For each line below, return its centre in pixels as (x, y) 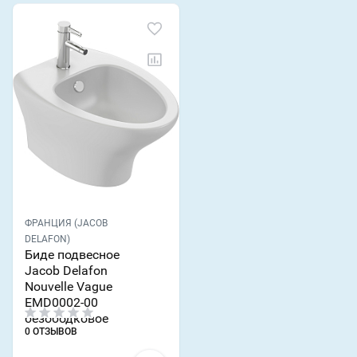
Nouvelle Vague (69, 287)
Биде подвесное (72, 255)
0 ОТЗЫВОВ (51, 332)
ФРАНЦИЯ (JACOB (66, 224)
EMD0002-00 (61, 303)
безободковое (67, 319)
